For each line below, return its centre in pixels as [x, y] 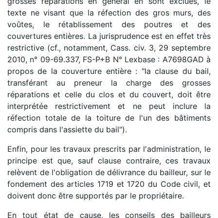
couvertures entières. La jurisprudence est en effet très [109, 36]
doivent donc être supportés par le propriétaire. [96, 195]
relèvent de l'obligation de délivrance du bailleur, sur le [109, 172]
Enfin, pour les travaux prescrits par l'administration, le [109, 149]
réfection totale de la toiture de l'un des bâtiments [109, 118]
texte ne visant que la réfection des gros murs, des [109, 12]
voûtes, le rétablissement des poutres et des [109, 24]
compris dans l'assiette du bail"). [67, 129]
